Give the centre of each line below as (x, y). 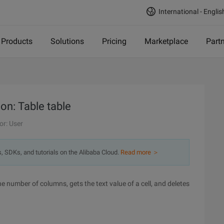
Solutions (67, 41)
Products (17, 41)
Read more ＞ (140, 152)
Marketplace (166, 41)
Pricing (114, 41)
